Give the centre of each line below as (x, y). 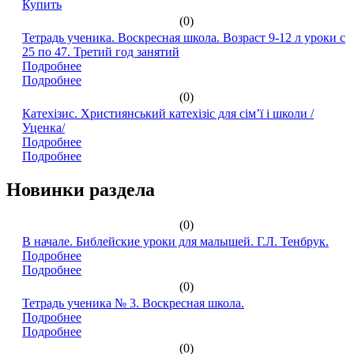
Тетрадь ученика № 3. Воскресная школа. (133, 303)
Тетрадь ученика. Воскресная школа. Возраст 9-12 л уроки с (184, 37)
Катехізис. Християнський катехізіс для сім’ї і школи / (168, 113)
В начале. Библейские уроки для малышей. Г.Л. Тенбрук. (175, 242)
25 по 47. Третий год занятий (101, 51)
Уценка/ (43, 127)
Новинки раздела (81, 189)
